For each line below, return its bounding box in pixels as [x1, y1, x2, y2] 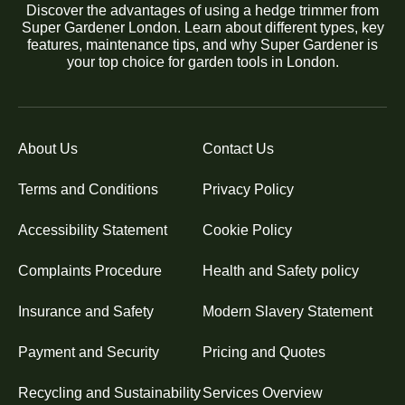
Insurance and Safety [18, 303, 154, 319]
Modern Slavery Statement [202, 303, 372, 319]
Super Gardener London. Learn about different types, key [21, 19, 384, 35]
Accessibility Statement [18, 221, 167, 238]
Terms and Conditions [18, 181, 158, 197]
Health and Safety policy [202, 262, 359, 278]
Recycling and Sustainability [18, 384, 201, 400]
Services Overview [202, 384, 323, 400]
